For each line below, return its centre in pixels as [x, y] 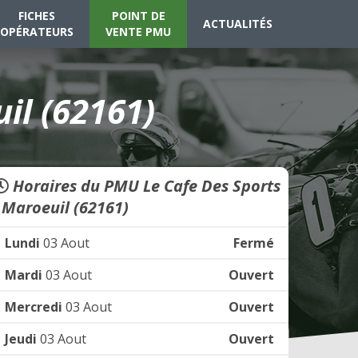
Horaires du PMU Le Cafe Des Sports [145, 186]
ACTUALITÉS [238, 24]
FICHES [37, 16]
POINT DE [138, 16]
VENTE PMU [138, 32]
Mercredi [34, 307]
